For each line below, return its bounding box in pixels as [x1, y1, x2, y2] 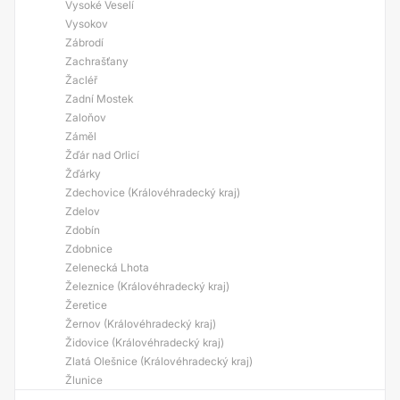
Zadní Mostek [65, 92, 133, 105]
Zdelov [65, 204, 100, 218]
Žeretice [65, 298, 107, 312]
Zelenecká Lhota [65, 261, 149, 274]
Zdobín [65, 223, 100, 237]
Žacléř [65, 73, 97, 87]
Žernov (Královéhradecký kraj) [65, 317, 216, 330]
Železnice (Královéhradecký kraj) [65, 279, 229, 293]
